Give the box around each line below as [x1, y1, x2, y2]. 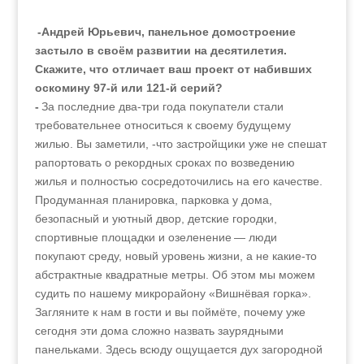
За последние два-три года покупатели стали [41, 100, 284, 113]
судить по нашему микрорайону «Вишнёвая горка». [34, 287, 311, 300]
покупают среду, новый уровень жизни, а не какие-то [34, 249, 317, 262]
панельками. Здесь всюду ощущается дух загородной [34, 343, 323, 356]
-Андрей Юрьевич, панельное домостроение [37, 25, 296, 38]
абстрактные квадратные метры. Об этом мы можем [34, 268, 315, 281]
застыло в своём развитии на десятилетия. [34, 44, 287, 57]
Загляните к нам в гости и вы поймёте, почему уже [34, 305, 305, 318]
